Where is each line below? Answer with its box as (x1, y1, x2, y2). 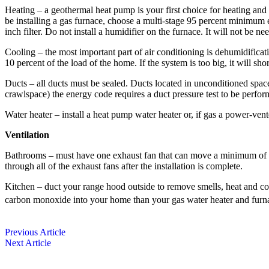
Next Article (5, 238, 51, 248)
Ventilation (5, 130, 49, 140)
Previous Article (5, 227, 65, 237)
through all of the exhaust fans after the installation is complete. (5, 161, 243, 171)
